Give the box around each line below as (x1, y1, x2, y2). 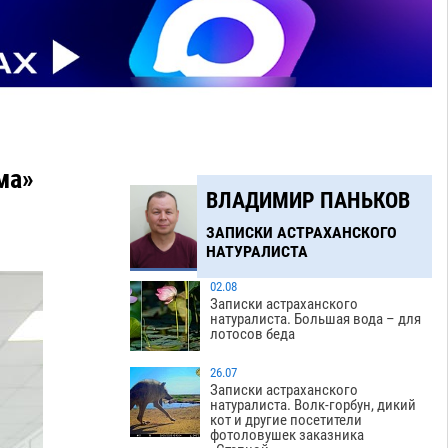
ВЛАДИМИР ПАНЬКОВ (205, 187, 410, 213)
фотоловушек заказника (210, 426, 365, 445)
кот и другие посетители (210, 411, 363, 430)
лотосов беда (210, 325, 296, 344)
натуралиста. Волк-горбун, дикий (210, 396, 417, 415)
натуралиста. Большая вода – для (210, 310, 422, 329)
